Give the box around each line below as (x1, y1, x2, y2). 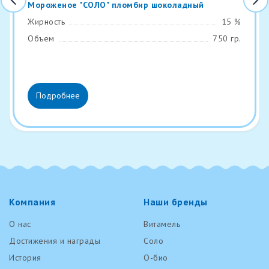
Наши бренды (144, 195, 208, 208)
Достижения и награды (9, 235, 100, 246)
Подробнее (36, 89, 80, 101)
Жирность (28, 16, 65, 28)
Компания (9, 195, 55, 208)
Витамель (144, 218, 180, 229)
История (9, 252, 41, 263)
